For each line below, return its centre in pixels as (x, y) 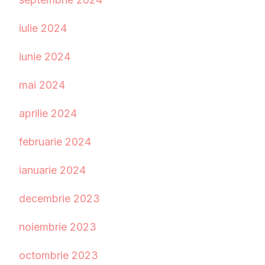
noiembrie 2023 (58, 227)
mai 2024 (42, 85)
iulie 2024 (43, 28)
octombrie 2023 (59, 256)
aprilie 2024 (48, 114)
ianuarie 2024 (52, 170)
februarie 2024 (55, 142)
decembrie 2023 (59, 199)
